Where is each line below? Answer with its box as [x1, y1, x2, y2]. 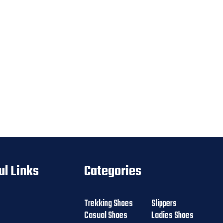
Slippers [151, 197, 177, 212]
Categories [84, 161, 142, 183]
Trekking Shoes [84, 197, 133, 212]
